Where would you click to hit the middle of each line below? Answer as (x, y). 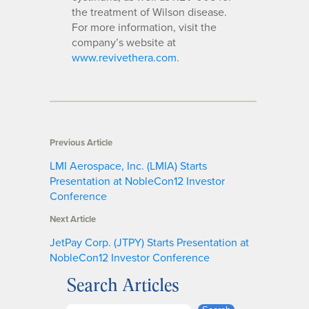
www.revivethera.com (124, 57)
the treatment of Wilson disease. (149, 11)
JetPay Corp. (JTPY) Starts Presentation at (149, 242)
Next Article (73, 219)
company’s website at (124, 42)
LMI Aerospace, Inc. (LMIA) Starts (128, 165)
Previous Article (81, 142)
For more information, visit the (144, 27)
